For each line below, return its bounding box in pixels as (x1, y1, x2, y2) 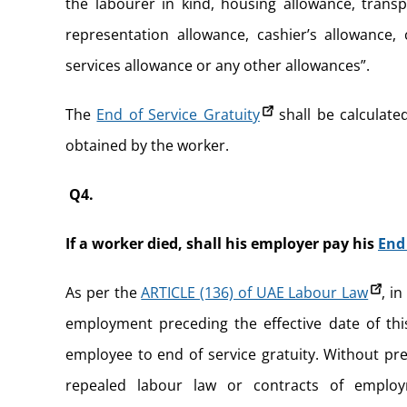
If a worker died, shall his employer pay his (65, 233, 378, 253)
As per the (65, 282, 142, 303)
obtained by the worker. (65, 134, 229, 155)
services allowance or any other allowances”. (65, 55, 370, 75)
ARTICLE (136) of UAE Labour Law (141, 282, 369, 303)
